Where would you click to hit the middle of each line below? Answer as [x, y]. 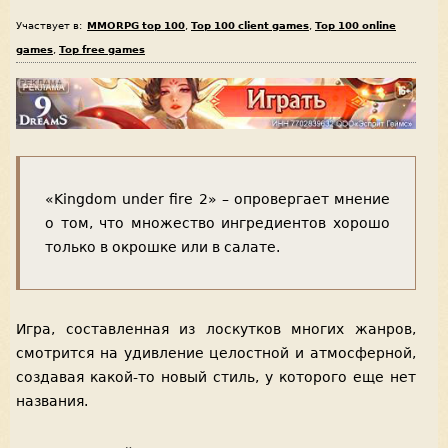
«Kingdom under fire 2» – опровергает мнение [217, 199]
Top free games [102, 49]
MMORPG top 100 [136, 25]
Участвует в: [49, 25]
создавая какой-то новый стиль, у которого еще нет [216, 376]
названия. [52, 400]
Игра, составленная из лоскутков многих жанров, [216, 328]
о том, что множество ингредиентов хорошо [217, 223]
